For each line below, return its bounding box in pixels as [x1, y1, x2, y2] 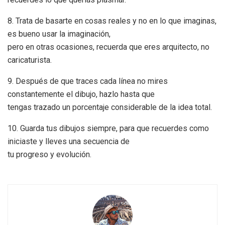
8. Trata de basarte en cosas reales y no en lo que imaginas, [8, 16, 216, 26]
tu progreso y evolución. [8, 149, 91, 159]
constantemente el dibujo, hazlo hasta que [8, 89, 155, 99]
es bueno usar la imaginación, [8, 29, 110, 39]
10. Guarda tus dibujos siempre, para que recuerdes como [8, 123, 209, 133]
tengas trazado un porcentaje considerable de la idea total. [8, 102, 212, 112]
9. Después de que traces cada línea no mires [8, 76, 168, 86]
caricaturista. [8, 55, 52, 65]
